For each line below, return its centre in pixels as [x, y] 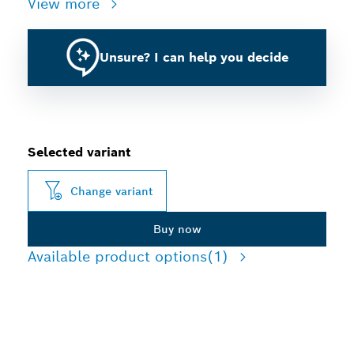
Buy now [177, 229]
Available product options [117, 256]
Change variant [112, 191]
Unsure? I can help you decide [194, 57]
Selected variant [79, 152]
